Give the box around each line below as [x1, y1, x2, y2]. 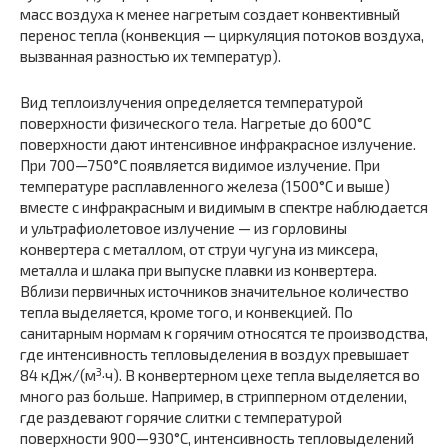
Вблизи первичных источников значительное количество [20, 282, 409, 301]
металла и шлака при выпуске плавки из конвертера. [20, 261, 377, 280]
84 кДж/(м [20, 366, 96, 385]
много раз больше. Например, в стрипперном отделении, [20, 387, 407, 406]
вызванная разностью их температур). [20, 47, 281, 66]
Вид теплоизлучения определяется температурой [20, 93, 363, 112]
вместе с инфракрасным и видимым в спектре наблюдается [20, 198, 428, 217]
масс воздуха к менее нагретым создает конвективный [20, 5, 400, 24]
